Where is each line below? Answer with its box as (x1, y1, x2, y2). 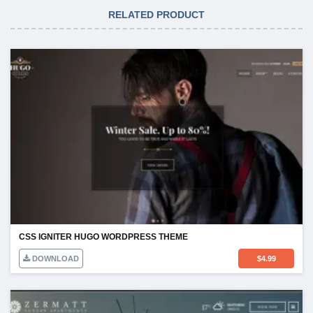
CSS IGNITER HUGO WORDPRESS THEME (19, 232, 188, 242)
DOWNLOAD (30, 254, 79, 263)
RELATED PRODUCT (108, 9, 205, 21)
